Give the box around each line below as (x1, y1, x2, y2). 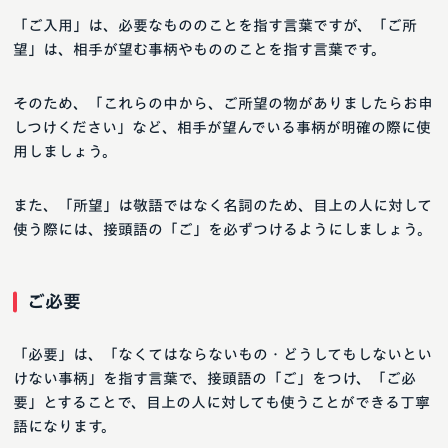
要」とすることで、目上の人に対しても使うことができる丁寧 (13, 395, 430, 411)
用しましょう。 (13, 144, 117, 160)
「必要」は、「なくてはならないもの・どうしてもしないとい (13, 347, 432, 363)
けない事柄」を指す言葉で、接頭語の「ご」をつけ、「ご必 (13, 371, 416, 387)
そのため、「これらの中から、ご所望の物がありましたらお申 (13, 96, 433, 112)
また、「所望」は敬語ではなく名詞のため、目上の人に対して (13, 198, 432, 214)
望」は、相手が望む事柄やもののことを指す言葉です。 (13, 42, 386, 58)
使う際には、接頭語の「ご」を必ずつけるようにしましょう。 (13, 222, 432, 238)
